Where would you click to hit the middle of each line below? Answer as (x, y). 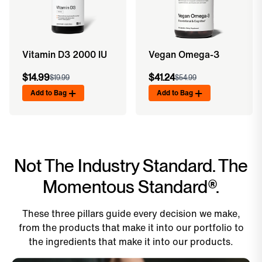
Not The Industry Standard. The (131, 165)
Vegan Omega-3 (184, 54)
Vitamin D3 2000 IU (65, 54)
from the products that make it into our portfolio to (131, 227)
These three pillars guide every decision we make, (131, 213)
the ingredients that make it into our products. (131, 241)
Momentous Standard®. (131, 186)
